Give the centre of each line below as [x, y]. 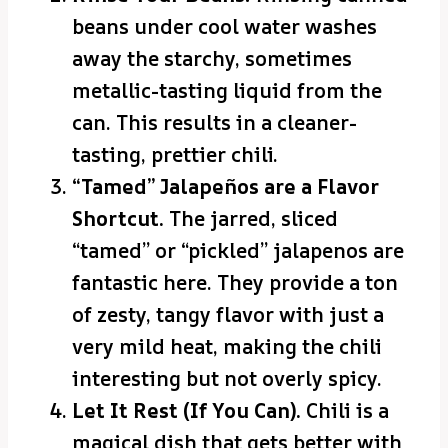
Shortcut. [118, 219]
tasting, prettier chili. [175, 155]
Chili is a [345, 411]
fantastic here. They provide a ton [235, 283]
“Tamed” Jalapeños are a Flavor [225, 187]
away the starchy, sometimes [212, 59]
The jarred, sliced [251, 219]
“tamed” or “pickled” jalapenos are [238, 251]
